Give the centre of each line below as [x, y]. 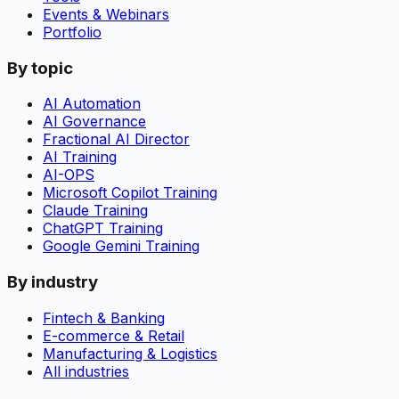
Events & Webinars [106, 14]
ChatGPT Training [103, 228]
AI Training [80, 157]
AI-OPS [69, 175]
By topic [40, 68]
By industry [53, 282]
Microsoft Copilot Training [130, 193]
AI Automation [92, 104]
